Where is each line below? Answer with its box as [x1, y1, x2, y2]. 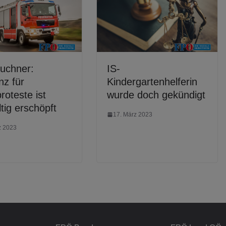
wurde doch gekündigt [107, 89, 205, 100]
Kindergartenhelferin [107, 76, 197, 87]
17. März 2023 [113, 110, 152, 118]
